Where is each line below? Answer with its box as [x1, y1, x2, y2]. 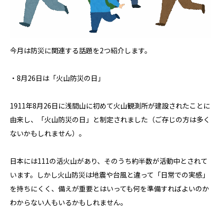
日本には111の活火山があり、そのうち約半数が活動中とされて [10, 156, 208, 166]
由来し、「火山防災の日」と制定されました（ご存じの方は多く [10, 114, 210, 125]
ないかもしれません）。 [10, 128, 86, 139]
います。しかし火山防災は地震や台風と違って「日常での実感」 [10, 170, 209, 180]
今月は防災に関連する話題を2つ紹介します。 [10, 45, 151, 56]
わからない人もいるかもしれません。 [10, 197, 127, 208]
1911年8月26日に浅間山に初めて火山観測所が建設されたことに [10, 101, 210, 111]
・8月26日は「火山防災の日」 [10, 73, 105, 83]
